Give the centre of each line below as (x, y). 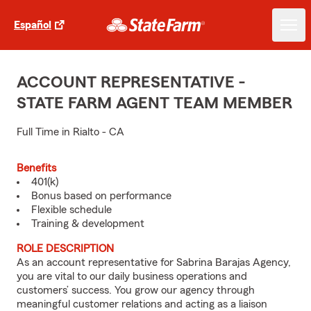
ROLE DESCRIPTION (65, 249)
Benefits (36, 168)
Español (33, 25)
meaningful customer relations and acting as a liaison (142, 304)
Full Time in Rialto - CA (70, 132)
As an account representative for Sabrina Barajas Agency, (154, 262)
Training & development (88, 224)
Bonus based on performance (101, 196)
